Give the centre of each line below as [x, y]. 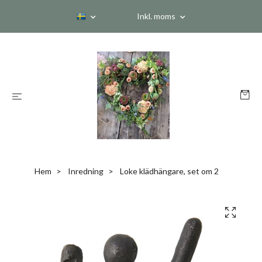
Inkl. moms [157, 16]
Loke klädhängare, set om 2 [168, 171]
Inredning [85, 171]
